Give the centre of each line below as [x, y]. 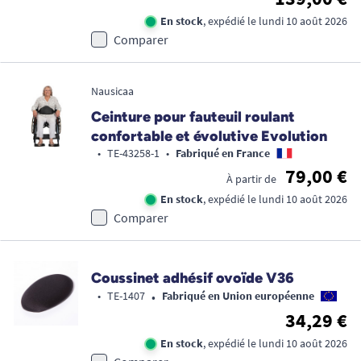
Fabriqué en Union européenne [238, 296]
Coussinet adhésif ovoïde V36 [193, 278]
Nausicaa [112, 91]
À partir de [251, 178]
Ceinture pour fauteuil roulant [193, 116]
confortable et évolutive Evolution [209, 136]
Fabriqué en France [223, 153]
